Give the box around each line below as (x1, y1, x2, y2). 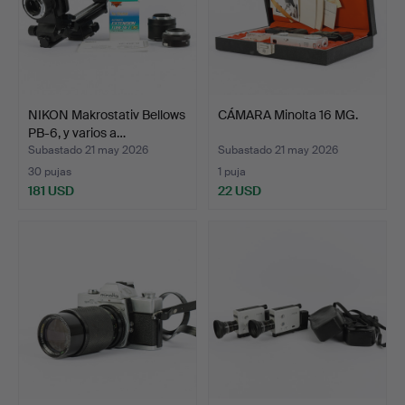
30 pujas (28, 164, 71, 179)
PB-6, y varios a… (28, 124, 126, 141)
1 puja (218, 164, 246, 179)
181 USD (28, 182, 74, 199)
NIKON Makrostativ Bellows (28, 106, 185, 123)
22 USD (218, 182, 261, 199)
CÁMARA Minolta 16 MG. (218, 106, 358, 123)
